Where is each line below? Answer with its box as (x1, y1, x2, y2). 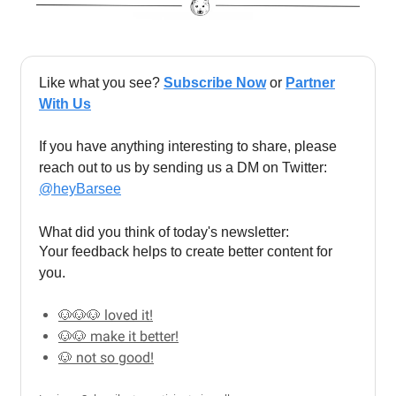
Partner (286, 74, 335, 90)
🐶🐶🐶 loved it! (58, 306, 153, 324)
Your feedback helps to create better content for (39, 243, 332, 259)
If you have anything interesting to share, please (39, 138, 337, 154)
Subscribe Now (164, 74, 266, 90)
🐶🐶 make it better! (58, 327, 179, 345)
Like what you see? (39, 74, 164, 90)
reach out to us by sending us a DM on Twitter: (39, 159, 327, 175)
